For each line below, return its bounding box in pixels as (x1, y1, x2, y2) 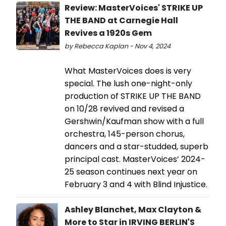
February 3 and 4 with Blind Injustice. (65, 178, 207, 190)
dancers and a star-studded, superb (65, 140, 208, 152)
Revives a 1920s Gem (65, 27, 152, 39)
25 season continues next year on (65, 165, 197, 178)
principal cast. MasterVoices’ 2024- (65, 153, 205, 165)
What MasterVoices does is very (65, 65, 191, 77)
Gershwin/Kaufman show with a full (65, 115, 204, 127)
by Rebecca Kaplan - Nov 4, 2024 (65, 41, 171, 50)
